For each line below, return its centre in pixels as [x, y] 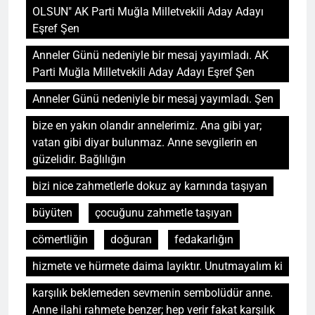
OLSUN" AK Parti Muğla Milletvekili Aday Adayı [148, 11]
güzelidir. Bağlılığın [79, 159]
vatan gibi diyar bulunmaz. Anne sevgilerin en [145, 142]
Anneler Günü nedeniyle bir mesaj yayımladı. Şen [153, 98]
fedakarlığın [204, 239]
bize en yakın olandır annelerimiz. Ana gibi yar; [147, 125]
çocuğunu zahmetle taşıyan [163, 212]
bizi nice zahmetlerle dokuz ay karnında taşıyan [150, 186]
